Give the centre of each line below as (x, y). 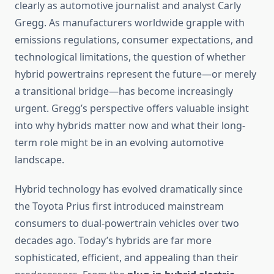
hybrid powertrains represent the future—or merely (135, 74)
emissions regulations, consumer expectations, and (134, 40)
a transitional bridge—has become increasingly (124, 91)
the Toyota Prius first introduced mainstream (119, 206)
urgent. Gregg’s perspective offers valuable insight (132, 109)
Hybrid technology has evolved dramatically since (129, 189)
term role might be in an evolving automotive (119, 143)
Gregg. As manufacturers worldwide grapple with (130, 23)
